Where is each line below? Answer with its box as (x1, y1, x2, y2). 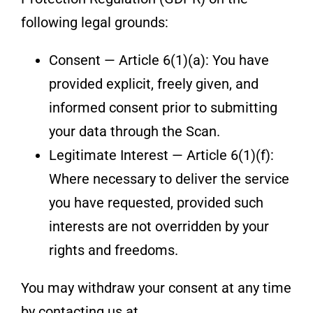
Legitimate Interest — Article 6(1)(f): (48, 146, 274, 163)
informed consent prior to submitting (48, 99, 277, 116)
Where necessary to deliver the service (48, 170, 289, 187)
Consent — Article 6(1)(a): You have (48, 51, 269, 68)
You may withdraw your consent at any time (20, 279, 291, 296)
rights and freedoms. (48, 241, 178, 259)
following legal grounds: (20, 13, 168, 31)
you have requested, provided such (48, 194, 263, 211)
